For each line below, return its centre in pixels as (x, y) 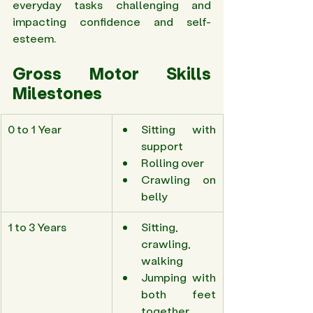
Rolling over (174, 163)
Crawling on (179, 180)
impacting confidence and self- (112, 22)
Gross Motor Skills (112, 73)
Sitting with (179, 129)
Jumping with (179, 277)
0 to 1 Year (36, 129)
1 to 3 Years (38, 227)
